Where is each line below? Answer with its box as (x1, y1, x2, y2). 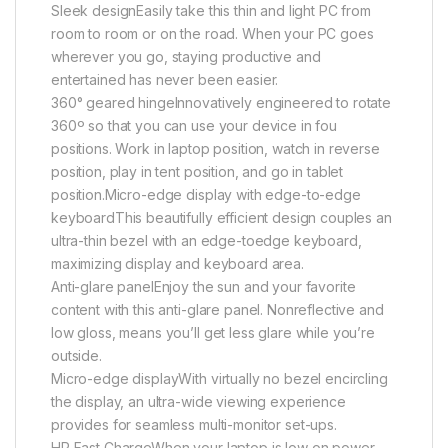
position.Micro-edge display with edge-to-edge (51, 185, 361, 203)
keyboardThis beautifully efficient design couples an (51, 208, 392, 226)
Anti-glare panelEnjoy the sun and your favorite (51, 277, 356, 295)
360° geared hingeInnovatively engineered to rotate (51, 93, 391, 111)
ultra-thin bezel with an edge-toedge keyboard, (51, 231, 362, 249)
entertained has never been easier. (51, 70, 279, 88)
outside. (51, 346, 102, 364)
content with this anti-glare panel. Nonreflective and (51, 300, 384, 318)
